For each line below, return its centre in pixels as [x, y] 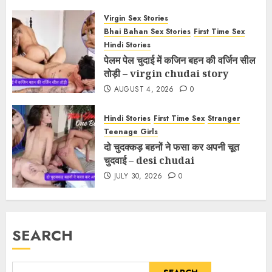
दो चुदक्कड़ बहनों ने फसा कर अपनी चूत [172, 147]
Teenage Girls [131, 131]
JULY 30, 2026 [138, 176]
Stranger [224, 118]
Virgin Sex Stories [136, 18]
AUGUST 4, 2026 [144, 89]
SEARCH [42, 235]
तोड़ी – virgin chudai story [166, 73]
